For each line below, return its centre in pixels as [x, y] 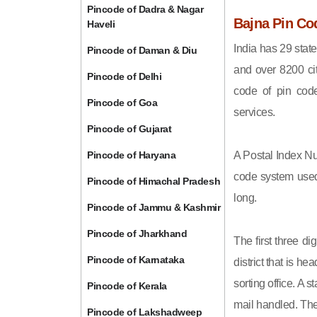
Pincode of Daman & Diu [142, 50]
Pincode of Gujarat [129, 129]
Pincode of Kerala [127, 286]
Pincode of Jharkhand [137, 234]
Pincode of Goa [122, 103]
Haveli [101, 24]
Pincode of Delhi [125, 76]
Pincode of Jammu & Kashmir [154, 207]
